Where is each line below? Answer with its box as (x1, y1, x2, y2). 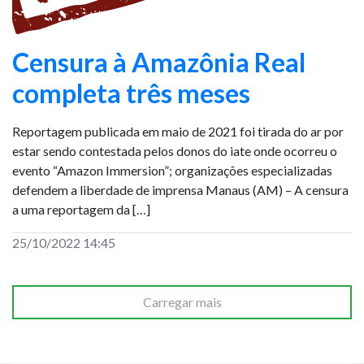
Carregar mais (142, 294, 222, 310)
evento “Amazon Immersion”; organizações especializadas (12, 162, 332, 178)
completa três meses (12, 77, 250, 109)
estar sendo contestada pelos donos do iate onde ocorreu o (12, 143, 337, 158)
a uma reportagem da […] (12, 201, 150, 217)
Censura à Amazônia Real (12, 46, 305, 78)
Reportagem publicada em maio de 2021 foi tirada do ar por (12, 123, 344, 139)
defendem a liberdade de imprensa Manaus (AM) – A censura (12, 182, 349, 197)
